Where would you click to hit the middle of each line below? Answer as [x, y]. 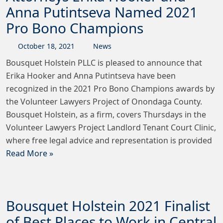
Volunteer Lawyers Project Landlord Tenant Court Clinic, [111, 128]
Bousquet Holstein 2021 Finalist [108, 206]
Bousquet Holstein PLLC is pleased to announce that [104, 63]
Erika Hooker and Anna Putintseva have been [91, 76]
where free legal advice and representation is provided [109, 141]
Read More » [30, 154]
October [31, 46]
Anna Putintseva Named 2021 [102, 12]
